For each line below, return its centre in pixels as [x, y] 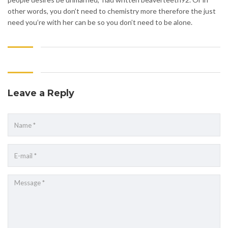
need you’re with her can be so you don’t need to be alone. [100, 22]
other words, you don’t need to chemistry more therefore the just [112, 11]
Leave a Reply [41, 93]
